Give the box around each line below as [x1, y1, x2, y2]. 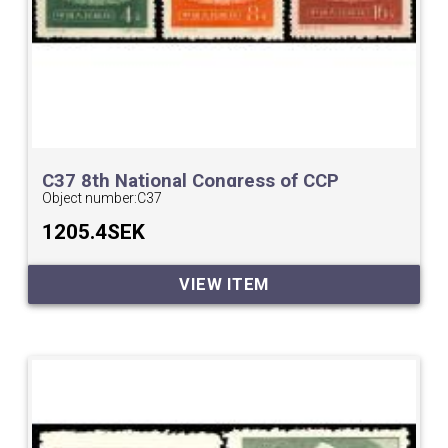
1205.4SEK [42, 220, 146, 245]
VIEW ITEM [179, 274, 269, 294]
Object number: [42, 190, 138, 207]
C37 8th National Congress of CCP [42, 170, 340, 193]
